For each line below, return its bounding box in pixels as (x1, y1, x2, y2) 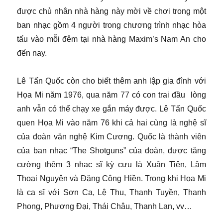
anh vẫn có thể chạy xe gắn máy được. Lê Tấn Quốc (17, 105, 206, 113)
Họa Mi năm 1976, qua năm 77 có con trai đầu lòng (17, 91, 206, 100)
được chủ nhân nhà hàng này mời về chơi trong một (17, 7, 206, 16)
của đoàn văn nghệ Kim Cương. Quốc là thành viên (17, 132, 206, 141)
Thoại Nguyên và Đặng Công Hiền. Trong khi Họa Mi (17, 174, 206, 183)
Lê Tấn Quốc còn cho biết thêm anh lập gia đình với (17, 77, 206, 86)
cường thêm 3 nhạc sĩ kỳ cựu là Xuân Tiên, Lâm (17, 160, 206, 169)
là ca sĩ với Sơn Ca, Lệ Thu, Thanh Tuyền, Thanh (17, 188, 206, 197)
